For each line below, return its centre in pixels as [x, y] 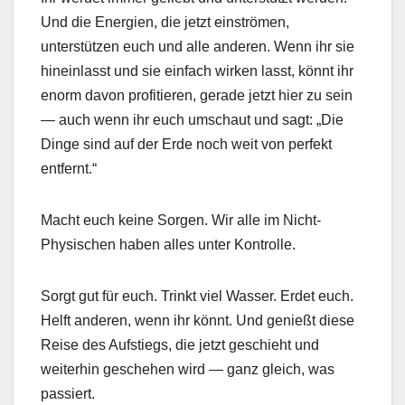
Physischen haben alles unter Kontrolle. [168, 244]
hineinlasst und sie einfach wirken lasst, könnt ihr [197, 71]
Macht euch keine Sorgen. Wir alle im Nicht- [181, 220]
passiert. [68, 393]
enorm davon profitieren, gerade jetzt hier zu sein [197, 95]
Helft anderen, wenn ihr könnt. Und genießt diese [198, 320]
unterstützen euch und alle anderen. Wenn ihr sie [198, 46]
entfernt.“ [69, 168]
